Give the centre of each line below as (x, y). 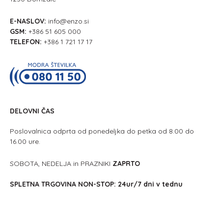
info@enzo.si (69, 21)
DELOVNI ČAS (32, 111)
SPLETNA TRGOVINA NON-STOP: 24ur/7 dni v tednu (96, 184)
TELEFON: (26, 42)
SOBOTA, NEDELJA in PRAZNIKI (61, 164)
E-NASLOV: (28, 21)
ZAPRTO (126, 164)
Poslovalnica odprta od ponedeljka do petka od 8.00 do (103, 131)
